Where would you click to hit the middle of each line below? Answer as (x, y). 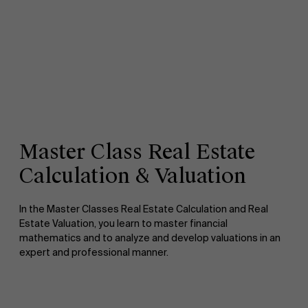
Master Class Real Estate (137, 152)
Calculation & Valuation (133, 176)
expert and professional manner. (94, 253)
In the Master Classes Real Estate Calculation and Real (144, 209)
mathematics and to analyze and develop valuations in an (150, 238)
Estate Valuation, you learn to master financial (123, 224)
